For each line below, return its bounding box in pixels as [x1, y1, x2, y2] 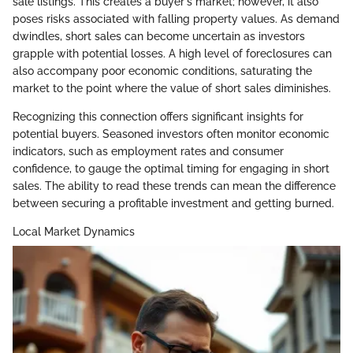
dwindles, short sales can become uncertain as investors [13, 30, 305, 43]
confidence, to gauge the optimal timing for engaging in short [13, 162, 329, 176]
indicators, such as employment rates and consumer [13, 145, 284, 158]
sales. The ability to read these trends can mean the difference [13, 180, 336, 193]
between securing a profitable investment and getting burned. [13, 197, 334, 210]
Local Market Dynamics [13, 225, 135, 239]
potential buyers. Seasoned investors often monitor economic [13, 128, 329, 141]
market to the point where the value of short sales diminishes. [13, 82, 331, 95]
